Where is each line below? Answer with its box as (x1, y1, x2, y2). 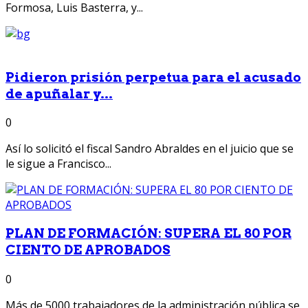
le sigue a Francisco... (5, 156, 111, 172)
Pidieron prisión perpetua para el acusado (5, 69, 301, 85)
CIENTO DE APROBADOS (5, 242, 170, 258)
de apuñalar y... (5, 85, 113, 102)
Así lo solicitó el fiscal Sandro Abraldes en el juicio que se (5, 141, 294, 157)
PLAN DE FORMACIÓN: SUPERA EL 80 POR (5, 225, 291, 242)
